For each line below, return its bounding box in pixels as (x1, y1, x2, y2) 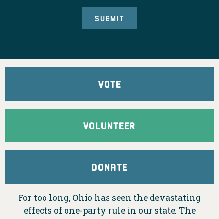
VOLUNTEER (83, 120, 136, 131)
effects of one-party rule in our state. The (23, 205, 196, 216)
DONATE (91, 161, 128, 173)
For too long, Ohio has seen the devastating (18, 192, 201, 203)
